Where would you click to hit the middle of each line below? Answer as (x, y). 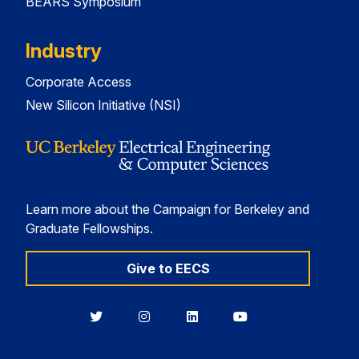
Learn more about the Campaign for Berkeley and (167, 210)
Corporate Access (79, 82)
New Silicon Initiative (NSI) (103, 105)
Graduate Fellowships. (89, 229)
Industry (64, 51)
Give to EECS (168, 269)
